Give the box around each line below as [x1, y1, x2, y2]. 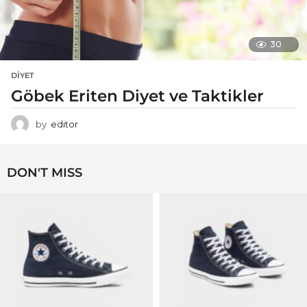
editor [51, 119, 78, 130]
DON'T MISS [7, 164, 82, 180]
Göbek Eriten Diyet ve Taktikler [11, 86, 264, 106]
